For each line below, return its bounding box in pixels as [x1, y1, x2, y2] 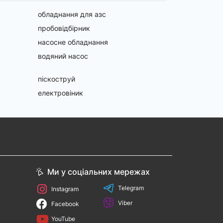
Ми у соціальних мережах [47, 167, 150, 177]
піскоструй [38, 75, 75, 83]
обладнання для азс [38, 10, 106, 18]
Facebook [51, 200, 79, 208]
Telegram [118, 184, 144, 192]
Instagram [51, 185, 79, 193]
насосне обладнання [38, 38, 108, 46]
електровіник [38, 89, 83, 97]
